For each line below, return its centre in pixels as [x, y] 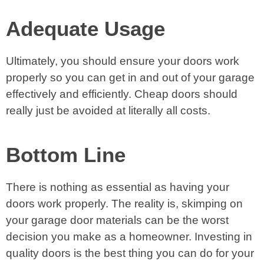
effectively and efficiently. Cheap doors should [122, 94]
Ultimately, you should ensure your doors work [123, 61]
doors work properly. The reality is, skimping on [124, 204]
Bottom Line [66, 155]
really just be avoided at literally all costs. [108, 110]
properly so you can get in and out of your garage [130, 77]
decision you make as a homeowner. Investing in [129, 237]
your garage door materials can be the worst [117, 220]
